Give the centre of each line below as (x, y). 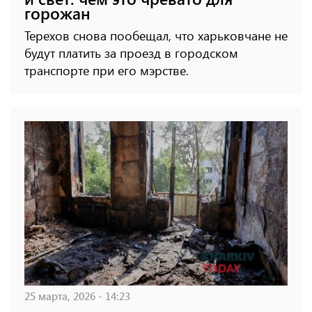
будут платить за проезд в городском (131, 53)
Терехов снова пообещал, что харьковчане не (156, 35)
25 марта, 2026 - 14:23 (77, 295)
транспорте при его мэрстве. (107, 70)
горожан (57, 13)
